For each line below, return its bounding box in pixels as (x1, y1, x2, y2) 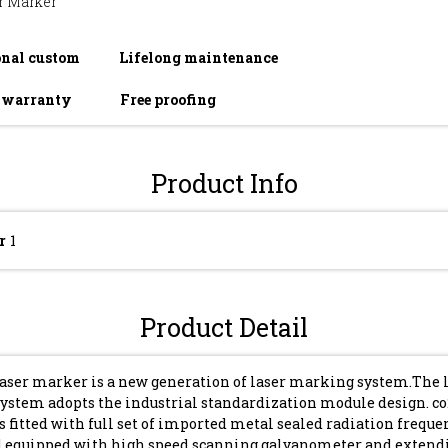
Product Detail (140, 311, 308, 344)
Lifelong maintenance (119, 48, 278, 67)
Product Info (150, 167, 298, 200)
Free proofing (120, 90, 216, 109)
